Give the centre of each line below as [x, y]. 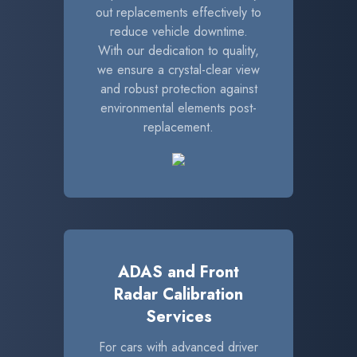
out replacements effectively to [178, 12]
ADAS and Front [178, 272]
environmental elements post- [178, 108]
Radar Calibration [178, 294]
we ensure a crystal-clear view [178, 70]
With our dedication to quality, [178, 51]
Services [178, 317]
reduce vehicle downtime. [178, 31]
